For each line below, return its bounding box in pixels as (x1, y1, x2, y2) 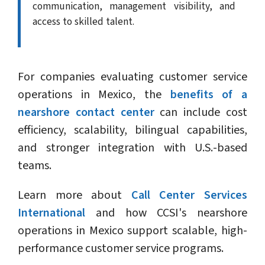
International (18, 205, 85, 222)
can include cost (154, 104, 248, 121)
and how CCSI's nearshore (85, 205, 247, 222)
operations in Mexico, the (18, 86, 170, 104)
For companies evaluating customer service (18, 69, 247, 86)
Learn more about (18, 187, 131, 204)
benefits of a (170, 86, 248, 104)
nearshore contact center (18, 104, 154, 121)
